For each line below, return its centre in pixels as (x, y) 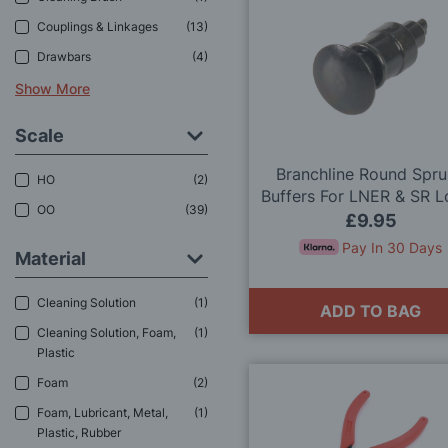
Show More (52, 88)
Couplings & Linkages (97, 27)
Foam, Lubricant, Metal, (102, 413)
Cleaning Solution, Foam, (106, 333)
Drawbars (64, 57)
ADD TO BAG (371, 311)
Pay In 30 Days (392, 248)
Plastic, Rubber (79, 433)
